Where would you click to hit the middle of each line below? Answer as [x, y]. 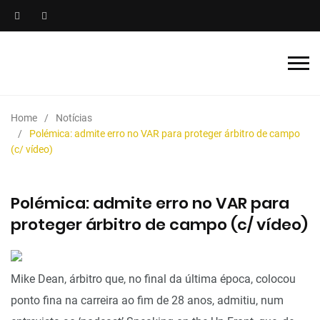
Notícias [74, 118]
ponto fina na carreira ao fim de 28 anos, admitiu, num [147, 300]
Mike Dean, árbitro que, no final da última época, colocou [153, 279]
